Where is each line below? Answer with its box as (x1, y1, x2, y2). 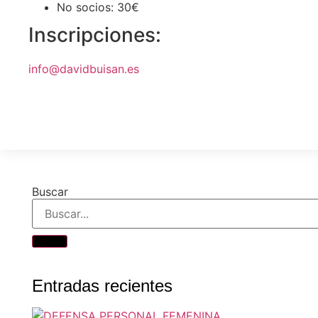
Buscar (32, 184, 68, 199)
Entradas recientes (32, 275, 172, 295)
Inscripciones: (28, 23, 161, 48)
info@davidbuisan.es (28, 62, 139, 77)
